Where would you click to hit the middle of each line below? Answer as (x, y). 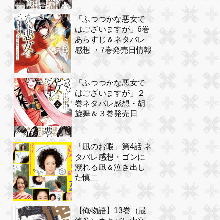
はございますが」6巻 (112, 29)
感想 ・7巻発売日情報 (113, 50)
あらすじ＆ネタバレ (110, 40)
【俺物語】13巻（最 (110, 211)
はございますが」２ (110, 93)
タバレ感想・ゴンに (110, 157)
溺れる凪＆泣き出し (110, 167)
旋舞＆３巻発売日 (106, 114)
